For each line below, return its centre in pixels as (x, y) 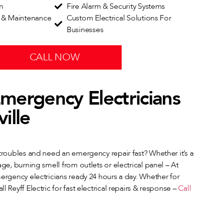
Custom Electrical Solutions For (119, 18)
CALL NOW (54, 57)
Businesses (85, 30)
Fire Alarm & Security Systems (116, 6)
